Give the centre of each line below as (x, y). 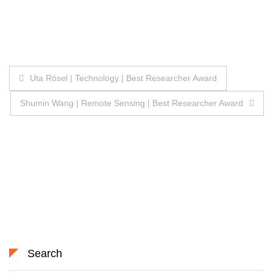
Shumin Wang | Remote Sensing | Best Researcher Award (132, 103)
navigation (53, 102)
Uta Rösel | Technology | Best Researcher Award (123, 78)
